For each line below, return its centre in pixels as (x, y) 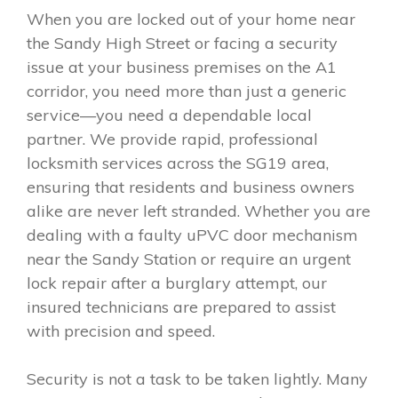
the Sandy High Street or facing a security (182, 43)
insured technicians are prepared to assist (181, 306)
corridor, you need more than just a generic (187, 91)
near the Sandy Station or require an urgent (189, 259)
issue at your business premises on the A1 (182, 67)
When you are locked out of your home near (191, 19)
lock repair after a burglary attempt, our (177, 283)
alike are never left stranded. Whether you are (199, 211)
